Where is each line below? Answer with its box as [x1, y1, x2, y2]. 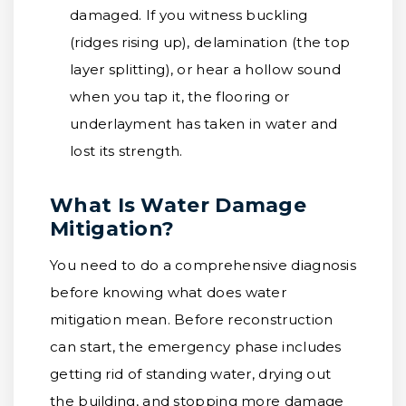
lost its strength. [70, 142, 183, 159]
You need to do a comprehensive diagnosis [50, 256, 356, 274]
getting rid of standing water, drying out [50, 365, 332, 382]
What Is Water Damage [50, 193, 307, 217]
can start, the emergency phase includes [50, 338, 342, 355]
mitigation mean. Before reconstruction [50, 311, 333, 328]
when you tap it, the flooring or [70, 88, 290, 105]
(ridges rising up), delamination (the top [70, 34, 351, 51]
